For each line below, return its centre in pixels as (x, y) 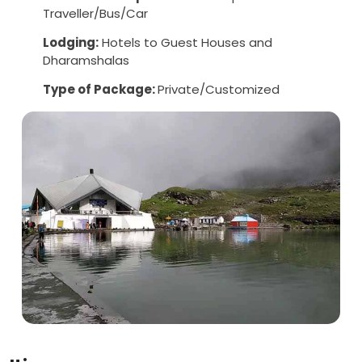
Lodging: (71, 43)
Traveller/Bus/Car (95, 14)
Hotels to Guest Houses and (185, 43)
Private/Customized (219, 90)
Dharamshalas (86, 61)
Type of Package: (100, 90)
